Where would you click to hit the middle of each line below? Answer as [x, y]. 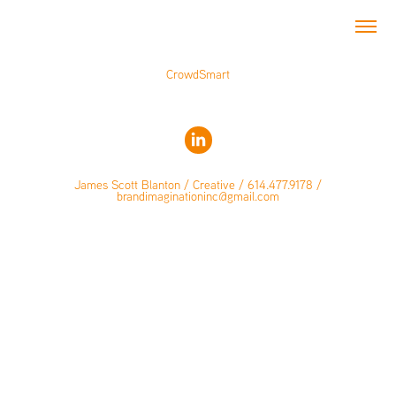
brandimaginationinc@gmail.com [198, 196]
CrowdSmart [198, 74]
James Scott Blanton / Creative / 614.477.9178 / [198, 185]
